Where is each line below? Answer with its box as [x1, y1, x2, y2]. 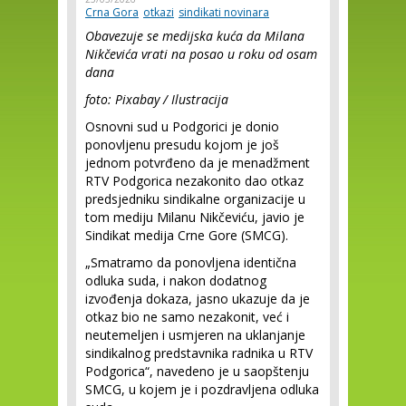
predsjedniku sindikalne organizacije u [85, 190, 305, 208]
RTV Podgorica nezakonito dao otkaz [85, 172, 304, 189]
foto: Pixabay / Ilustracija [85, 91, 228, 108]
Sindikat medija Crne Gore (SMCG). [85, 227, 288, 244]
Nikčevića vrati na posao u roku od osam [85, 45, 317, 63]
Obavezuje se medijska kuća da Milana [85, 27, 304, 44]
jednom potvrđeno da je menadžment [85, 154, 310, 171]
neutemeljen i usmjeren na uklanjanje [85, 326, 305, 343]
